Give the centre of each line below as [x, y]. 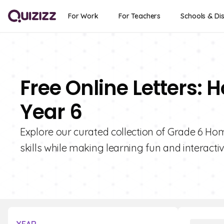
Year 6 [51, 112]
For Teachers [139, 16]
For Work [83, 16]
